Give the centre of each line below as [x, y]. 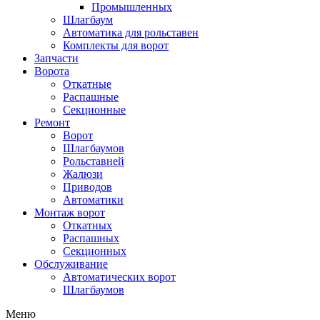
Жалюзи [83, 174]
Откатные [87, 84]
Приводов [87, 187]
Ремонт [52, 122]
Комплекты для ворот [116, 45]
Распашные [91, 97]
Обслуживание [71, 264]
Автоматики [93, 200]
